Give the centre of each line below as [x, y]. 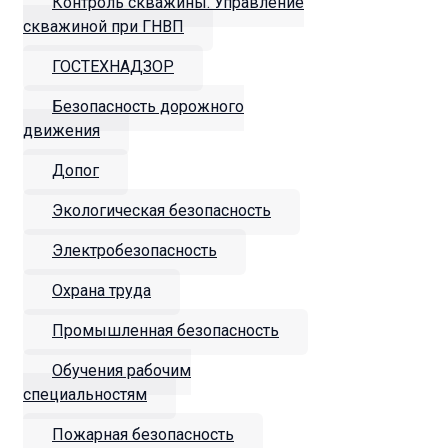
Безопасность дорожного [148, 106]
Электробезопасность [134, 250]
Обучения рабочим [121, 370]
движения [61, 130]
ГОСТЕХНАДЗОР [113, 66]
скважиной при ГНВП [103, 26]
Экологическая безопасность [161, 210]
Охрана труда [101, 290]
